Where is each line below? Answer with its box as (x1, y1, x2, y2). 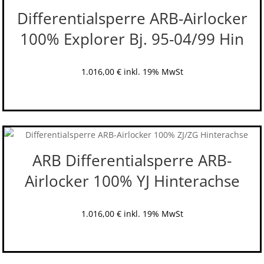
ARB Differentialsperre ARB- (32, 149, 232, 171)
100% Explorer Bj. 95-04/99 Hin (20, 28, 244, 49)
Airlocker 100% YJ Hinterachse (24, 170, 240, 192)
